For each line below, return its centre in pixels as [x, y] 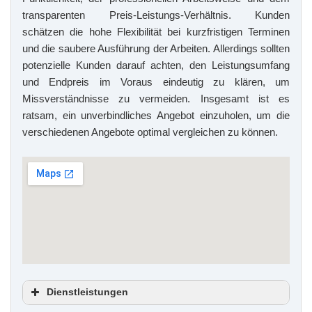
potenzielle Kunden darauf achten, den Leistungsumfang [156, 65]
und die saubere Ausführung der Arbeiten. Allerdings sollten [156, 49]
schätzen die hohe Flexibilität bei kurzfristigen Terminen [156, 32]
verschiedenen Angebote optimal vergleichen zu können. [150, 132]
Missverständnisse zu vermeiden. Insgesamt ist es [156, 99]
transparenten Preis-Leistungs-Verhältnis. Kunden [156, 15]
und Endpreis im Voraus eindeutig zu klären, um [156, 82]
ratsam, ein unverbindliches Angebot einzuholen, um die [156, 116]
